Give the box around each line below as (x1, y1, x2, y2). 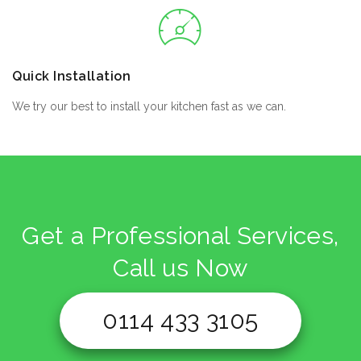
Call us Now (113, 254, 248, 283)
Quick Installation (12, 68, 131, 85)
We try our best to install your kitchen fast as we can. (12, 100, 286, 114)
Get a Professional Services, (22, 222, 339, 251)
